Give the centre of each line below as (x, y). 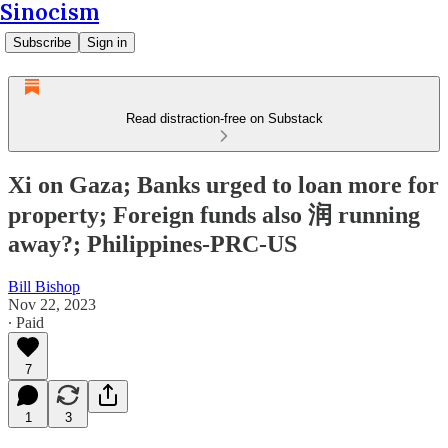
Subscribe (42, 42)
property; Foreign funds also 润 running (214, 214)
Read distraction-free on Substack (224, 118)
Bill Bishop (44, 286)
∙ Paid (26, 322)
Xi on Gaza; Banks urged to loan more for (223, 184)
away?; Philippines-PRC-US (152, 243)
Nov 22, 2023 (52, 304)
